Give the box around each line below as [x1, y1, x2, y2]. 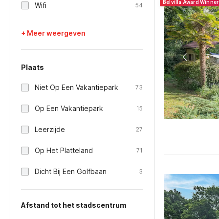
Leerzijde [35, 125, 65, 133]
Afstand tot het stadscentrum [21, 201, 127, 209]
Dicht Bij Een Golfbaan [35, 167, 107, 175]
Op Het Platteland [35, 146, 93, 154]
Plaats [21, 63, 44, 71]
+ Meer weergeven [21, 29, 86, 37]
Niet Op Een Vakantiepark [35, 83, 118, 91]
